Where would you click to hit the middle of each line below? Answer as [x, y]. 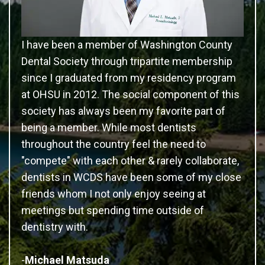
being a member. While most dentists [109, 127]
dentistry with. [55, 227]
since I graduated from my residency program [129, 77]
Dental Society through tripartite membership [127, 61]
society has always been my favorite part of [123, 111]
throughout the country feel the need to [114, 144]
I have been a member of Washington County [127, 44]
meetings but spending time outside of [113, 210]
